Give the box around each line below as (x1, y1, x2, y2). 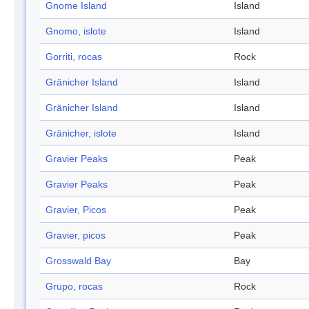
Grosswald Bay (46, 255, 111, 267)
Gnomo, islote (46, 26, 106, 37)
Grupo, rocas (46, 281, 103, 292)
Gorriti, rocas (46, 51, 102, 63)
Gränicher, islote (46, 128, 117, 139)
